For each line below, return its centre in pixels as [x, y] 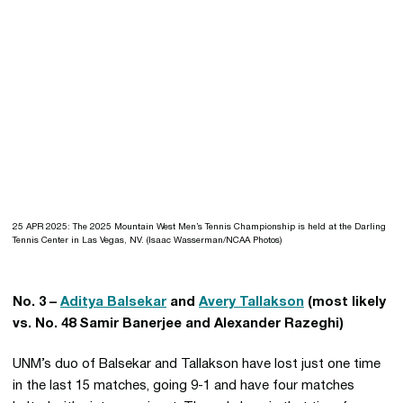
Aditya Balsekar [113, 302]
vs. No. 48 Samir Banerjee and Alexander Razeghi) [178, 324]
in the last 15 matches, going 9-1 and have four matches [184, 386]
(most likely [345, 302]
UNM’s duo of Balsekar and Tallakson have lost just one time [197, 364]
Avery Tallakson [251, 302]
